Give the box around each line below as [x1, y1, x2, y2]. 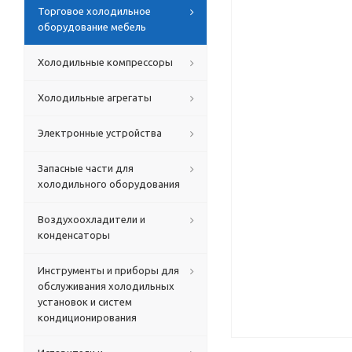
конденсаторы [38, 229, 110, 240]
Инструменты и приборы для [38, 265, 179, 276]
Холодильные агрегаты [38, 92, 152, 103]
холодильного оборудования [38, 178, 180, 189]
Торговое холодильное [38, 5, 151, 16]
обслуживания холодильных [38, 280, 174, 291]
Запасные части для [38, 163, 134, 174]
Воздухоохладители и [38, 214, 145, 225]
